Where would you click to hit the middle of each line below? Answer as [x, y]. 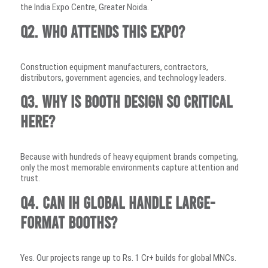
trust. [30, 179]
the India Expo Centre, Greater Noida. [85, 7]
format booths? [69, 222]
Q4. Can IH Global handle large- [118, 202]
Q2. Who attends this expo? [103, 31]
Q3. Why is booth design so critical [127, 101]
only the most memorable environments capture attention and [130, 168]
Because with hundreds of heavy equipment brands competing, [129, 157]
